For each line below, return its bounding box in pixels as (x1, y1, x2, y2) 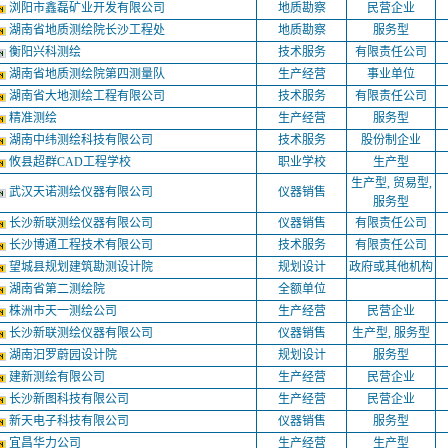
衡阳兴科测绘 (9, 45, 84, 59)
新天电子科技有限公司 (9, 414, 132, 428)
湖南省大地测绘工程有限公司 (9, 89, 168, 103)
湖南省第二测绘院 (9, 282, 108, 296)
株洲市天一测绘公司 (9, 304, 120, 318)
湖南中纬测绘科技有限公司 (9, 133, 156, 147)
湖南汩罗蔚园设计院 (9, 348, 120, 362)
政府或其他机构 (349, 260, 433, 274)
